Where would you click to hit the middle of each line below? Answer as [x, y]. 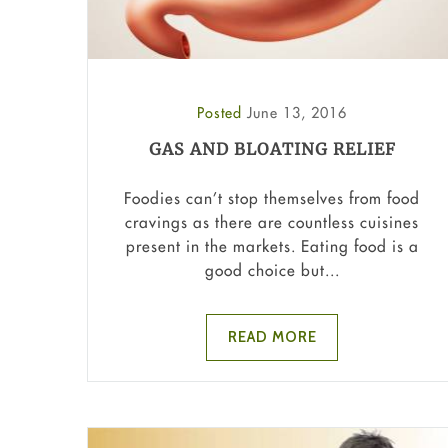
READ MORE [272, 337]
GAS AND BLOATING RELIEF [272, 148]
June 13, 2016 [297, 112]
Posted [222, 112]
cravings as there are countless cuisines [272, 222]
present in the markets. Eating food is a [272, 246]
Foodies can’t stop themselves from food [272, 198]
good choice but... [272, 270]
